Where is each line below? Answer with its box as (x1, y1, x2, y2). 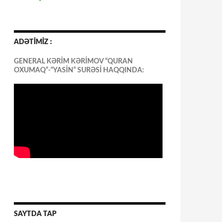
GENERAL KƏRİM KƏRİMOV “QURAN (14, 58, 133, 65)
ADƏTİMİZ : (14, 39, 52, 46)
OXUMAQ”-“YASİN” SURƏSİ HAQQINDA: (14, 67, 144, 74)
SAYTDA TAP (14, 211, 56, 218)
